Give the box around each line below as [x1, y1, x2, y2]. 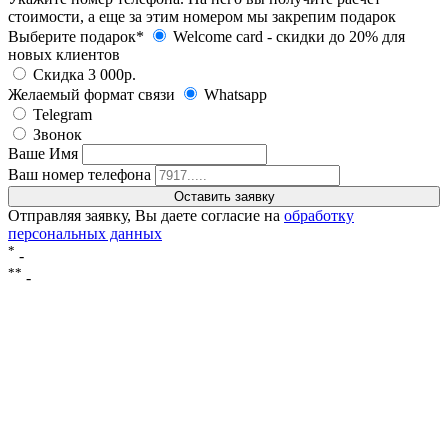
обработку [284, 206, 354, 224]
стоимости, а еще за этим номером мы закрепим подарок [8, 7, 396, 25]
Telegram [29, 105, 92, 123]
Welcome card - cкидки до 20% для [169, 27, 405, 45]
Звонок [29, 125, 82, 143]
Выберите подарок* [8, 27, 144, 45]
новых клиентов [8, 45, 120, 63]
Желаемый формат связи [8, 85, 175, 103]
